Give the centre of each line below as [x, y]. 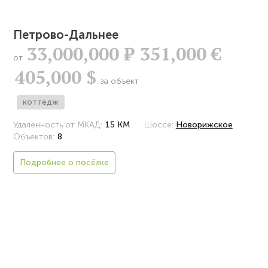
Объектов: [34, 137]
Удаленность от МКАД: [58, 125]
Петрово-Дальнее [66, 35]
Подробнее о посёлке [65, 162]
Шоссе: [159, 125]
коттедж [41, 102]
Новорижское [204, 125]
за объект [119, 81]
